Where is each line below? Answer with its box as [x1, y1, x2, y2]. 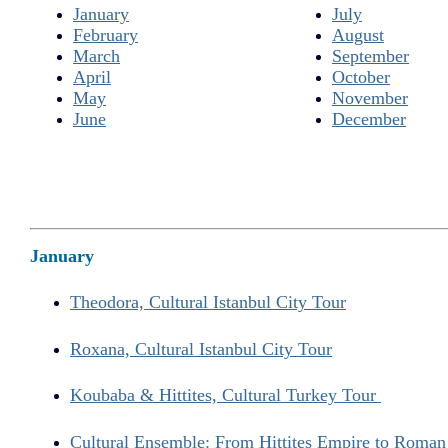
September [332, 45, 409, 66]
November [332, 87, 408, 108]
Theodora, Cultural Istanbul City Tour [70, 291, 346, 312]
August [332, 24, 384, 45]
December [332, 108, 406, 129]
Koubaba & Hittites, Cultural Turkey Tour [70, 385, 381, 406]
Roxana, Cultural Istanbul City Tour [70, 338, 332, 359]
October [332, 66, 390, 87]
